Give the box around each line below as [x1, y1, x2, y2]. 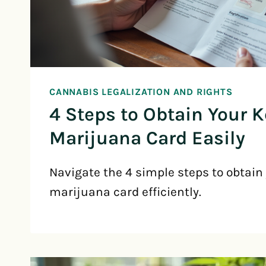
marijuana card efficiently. [49, 185, 201, 199]
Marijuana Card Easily [49, 127, 245, 150]
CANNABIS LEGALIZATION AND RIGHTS [49, 86, 233, 98]
